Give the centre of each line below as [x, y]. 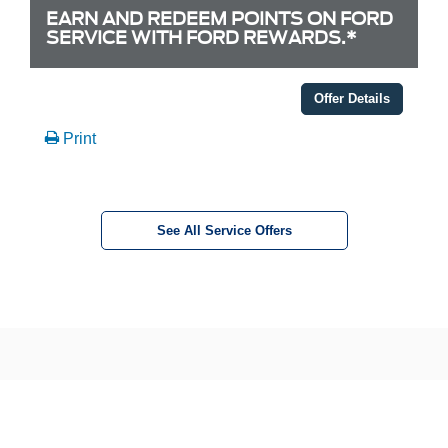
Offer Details [352, 98]
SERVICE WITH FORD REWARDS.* [201, 37]
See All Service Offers [224, 230]
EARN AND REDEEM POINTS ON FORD [219, 18]
